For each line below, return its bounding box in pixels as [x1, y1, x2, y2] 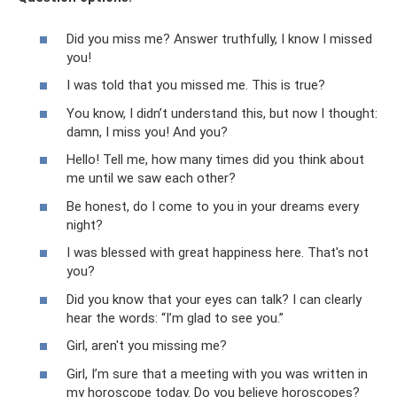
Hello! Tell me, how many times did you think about [66, 152, 364, 167]
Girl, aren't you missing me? [66, 338, 227, 354]
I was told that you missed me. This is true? [66, 77, 325, 93]
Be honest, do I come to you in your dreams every [66, 198, 359, 214]
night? [66, 216, 103, 233]
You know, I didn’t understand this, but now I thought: [66, 105, 378, 121]
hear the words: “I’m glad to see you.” [66, 309, 284, 326]
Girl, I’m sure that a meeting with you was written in [66, 365, 368, 382]
